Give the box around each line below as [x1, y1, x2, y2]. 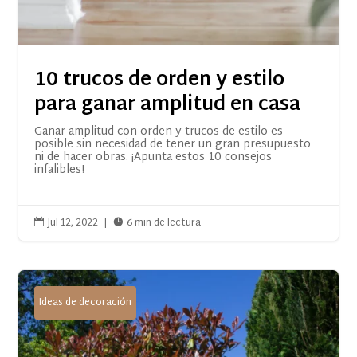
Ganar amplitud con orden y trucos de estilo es [34, 121, 284, 142]
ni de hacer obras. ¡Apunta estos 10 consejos [34, 147, 273, 167]
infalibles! [34, 159, 85, 180]
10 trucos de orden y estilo [34, 62, 285, 98]
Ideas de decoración [39, 293, 132, 312]
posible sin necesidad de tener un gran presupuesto [34, 134, 312, 155]
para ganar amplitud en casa [34, 87, 301, 123]
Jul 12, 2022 [48, 214, 99, 232]
